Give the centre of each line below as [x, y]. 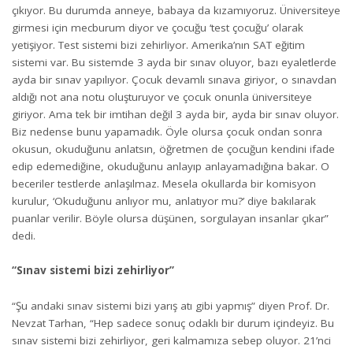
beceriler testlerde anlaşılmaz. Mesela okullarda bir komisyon [164, 183]
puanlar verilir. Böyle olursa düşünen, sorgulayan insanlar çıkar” [170, 218]
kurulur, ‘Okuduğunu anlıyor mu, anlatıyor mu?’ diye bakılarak [164, 201]
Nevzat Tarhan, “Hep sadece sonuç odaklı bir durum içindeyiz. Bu [173, 323]
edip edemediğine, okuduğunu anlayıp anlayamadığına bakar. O [171, 166]
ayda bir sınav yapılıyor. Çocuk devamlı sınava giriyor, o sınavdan [174, 79]
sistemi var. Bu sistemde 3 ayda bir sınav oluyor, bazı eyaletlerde [174, 62]
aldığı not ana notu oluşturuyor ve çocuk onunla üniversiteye [162, 97]
